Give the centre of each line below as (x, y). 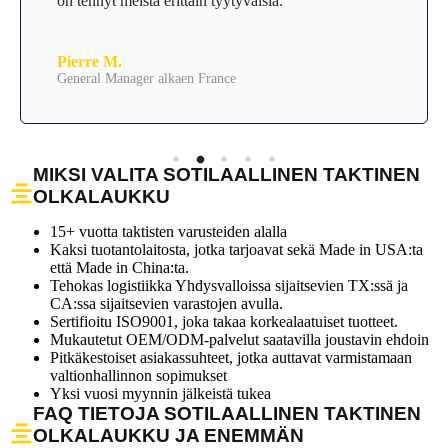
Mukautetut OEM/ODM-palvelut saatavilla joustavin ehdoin (239, 340)
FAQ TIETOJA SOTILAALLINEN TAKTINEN (227, 414)
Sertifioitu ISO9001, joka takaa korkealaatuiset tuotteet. (224, 322)
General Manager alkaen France (146, 78)
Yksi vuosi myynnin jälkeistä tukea (160, 394)
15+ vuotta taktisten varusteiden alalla (168, 232)
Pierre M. (89, 61)
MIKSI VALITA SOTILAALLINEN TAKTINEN (226, 174)
